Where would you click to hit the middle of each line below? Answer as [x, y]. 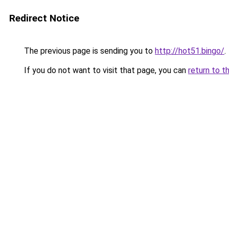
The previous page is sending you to [88, 51]
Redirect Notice [44, 18]
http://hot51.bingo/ [190, 51]
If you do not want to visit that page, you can [105, 70]
